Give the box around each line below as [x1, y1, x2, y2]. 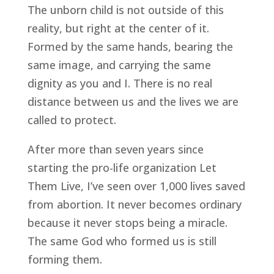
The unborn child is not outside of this [27, 2, 224, 18]
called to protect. [27, 113, 116, 128]
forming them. [27, 252, 102, 267]
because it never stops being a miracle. [27, 215, 228, 231]
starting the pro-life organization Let [27, 160, 217, 176]
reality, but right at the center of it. [27, 21, 209, 36]
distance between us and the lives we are [27, 94, 239, 109]
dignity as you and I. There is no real [27, 76, 212, 91]
